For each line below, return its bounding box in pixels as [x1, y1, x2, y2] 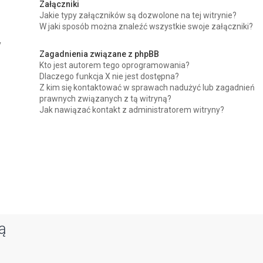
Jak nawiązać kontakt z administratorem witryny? [39, 105, 225, 114]
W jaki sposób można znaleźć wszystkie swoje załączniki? [39, 22, 254, 31]
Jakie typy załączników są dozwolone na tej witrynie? [39, 11, 237, 20]
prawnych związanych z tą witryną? [39, 94, 172, 103]
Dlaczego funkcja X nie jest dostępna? [39, 72, 180, 81]
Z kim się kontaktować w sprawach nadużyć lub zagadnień [39, 83, 255, 92]
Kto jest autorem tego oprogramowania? [39, 60, 190, 70]
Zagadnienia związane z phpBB [39, 49, 160, 59]
